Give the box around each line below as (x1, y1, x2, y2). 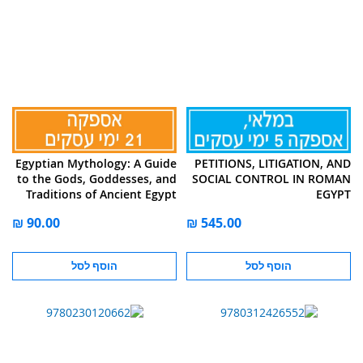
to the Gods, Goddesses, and (17, 170, 177, 186)
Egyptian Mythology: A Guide (15, 155, 177, 171)
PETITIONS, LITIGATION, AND (194, 155, 351, 171)
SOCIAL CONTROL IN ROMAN (192, 170, 351, 186)
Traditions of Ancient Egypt (26, 186, 177, 202)
